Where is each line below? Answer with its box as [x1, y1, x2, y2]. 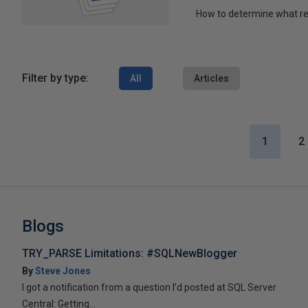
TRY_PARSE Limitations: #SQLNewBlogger [22, 246, 237, 260]
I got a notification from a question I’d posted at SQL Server [22, 281, 276, 293]
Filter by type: [22, 71, 89, 85]
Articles [194, 72, 229, 84]
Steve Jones [35, 265, 91, 276]
